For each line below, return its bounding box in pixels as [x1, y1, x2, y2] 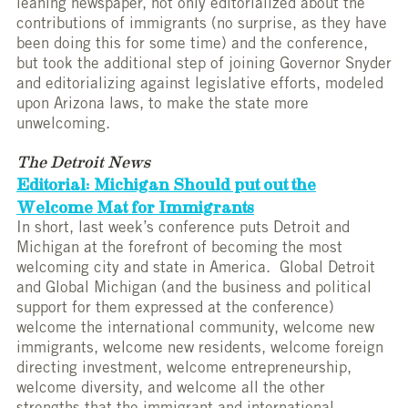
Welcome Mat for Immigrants [16, 199, 254, 217]
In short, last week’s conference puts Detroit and [16, 221, 350, 238]
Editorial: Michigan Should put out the [16, 177, 316, 194]
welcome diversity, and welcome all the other [16, 382, 325, 398]
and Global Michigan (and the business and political [16, 281, 372, 298]
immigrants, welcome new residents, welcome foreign [16, 342, 383, 358]
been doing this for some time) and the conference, [16, 37, 368, 54]
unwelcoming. [16, 117, 110, 134]
